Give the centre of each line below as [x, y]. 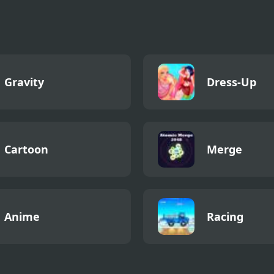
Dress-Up [231, 82]
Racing [225, 216]
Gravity [24, 82]
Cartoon [26, 149]
